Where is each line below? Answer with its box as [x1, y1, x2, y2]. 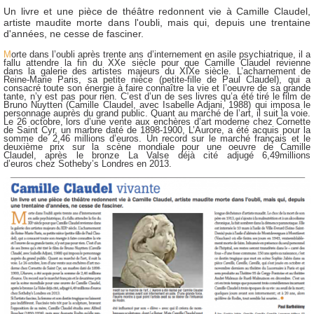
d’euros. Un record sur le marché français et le [109, 132, 311, 144]
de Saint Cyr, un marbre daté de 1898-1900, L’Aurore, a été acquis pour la [4, 124, 310, 135]
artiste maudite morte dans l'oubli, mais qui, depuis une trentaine [4, 16, 310, 28]
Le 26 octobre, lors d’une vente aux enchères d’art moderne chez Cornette [4, 116, 310, 127]
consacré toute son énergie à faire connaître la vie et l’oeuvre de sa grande [4, 82, 310, 93]
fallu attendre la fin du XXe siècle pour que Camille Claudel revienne [4, 57, 310, 68]
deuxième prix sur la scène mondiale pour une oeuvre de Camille [4, 141, 310, 152]
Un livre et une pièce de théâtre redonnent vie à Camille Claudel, [4, 5, 310, 17]
